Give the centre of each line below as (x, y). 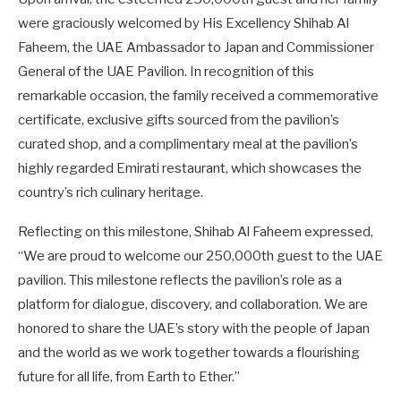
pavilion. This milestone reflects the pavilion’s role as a (180, 281)
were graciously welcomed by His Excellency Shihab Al (183, 24)
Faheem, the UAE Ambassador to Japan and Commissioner (196, 48)
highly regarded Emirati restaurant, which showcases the (190, 169)
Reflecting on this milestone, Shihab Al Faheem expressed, (196, 232)
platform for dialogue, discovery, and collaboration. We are (193, 305)
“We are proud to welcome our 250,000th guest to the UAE (200, 256)
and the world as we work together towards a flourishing (189, 353)
